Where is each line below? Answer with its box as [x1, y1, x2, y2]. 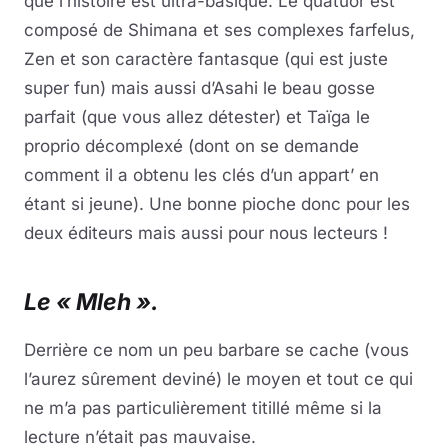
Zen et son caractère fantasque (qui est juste [24, 48, 388, 69]
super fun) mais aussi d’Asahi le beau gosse [24, 77, 375, 98]
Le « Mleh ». [24, 287, 159, 316]
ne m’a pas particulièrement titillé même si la [24, 397, 382, 418]
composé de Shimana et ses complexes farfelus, [24, 19, 415, 40]
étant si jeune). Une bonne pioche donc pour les [24, 193, 410, 214]
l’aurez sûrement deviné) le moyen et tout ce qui [24, 368, 413, 389]
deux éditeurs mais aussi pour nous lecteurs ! [24, 222, 388, 243]
